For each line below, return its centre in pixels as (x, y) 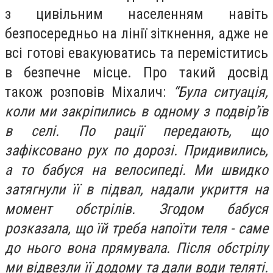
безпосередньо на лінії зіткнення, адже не (136, 33)
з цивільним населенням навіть (136, 14)
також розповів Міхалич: (89, 92)
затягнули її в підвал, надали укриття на (136, 189)
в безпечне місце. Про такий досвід (136, 72)
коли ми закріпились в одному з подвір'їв (136, 111)
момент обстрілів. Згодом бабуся (136, 209)
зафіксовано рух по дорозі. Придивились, (136, 150)
